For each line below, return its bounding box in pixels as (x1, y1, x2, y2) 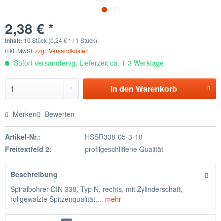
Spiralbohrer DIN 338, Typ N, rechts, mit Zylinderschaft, (10, 184, 183, 194)
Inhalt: (5, 36, 24, 45)
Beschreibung (10, 169, 58, 179)
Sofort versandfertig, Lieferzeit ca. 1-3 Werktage (12, 58, 164, 68)
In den (110, 83, 134, 94)
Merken (13, 109, 37, 119)
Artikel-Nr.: (5, 132, 40, 142)
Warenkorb (135, 83, 177, 94)
